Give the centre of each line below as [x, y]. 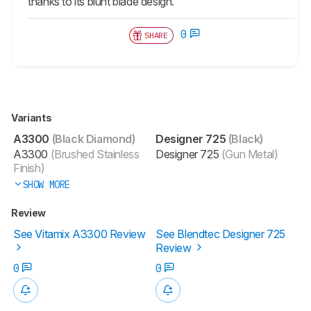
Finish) [29, 168]
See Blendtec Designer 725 [221, 234]
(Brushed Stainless [94, 154]
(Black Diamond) [92, 138]
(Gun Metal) [250, 154]
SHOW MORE [46, 184]
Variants [32, 117]
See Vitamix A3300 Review [79, 234]
